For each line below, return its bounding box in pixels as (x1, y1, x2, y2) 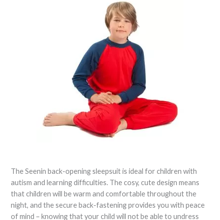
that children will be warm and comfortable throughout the (11, 189, 197, 198)
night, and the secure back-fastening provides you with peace (11, 200, 205, 209)
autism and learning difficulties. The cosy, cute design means (11, 178, 200, 187)
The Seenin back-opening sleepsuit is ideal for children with (11, 166, 197, 175)
